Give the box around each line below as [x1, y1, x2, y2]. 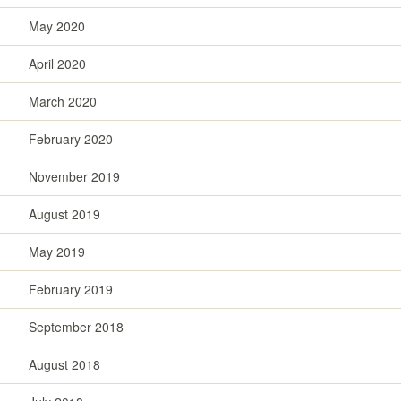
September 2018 [29, 317, 124, 336]
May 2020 [29, 16, 85, 35]
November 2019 [29, 166, 120, 185]
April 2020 [29, 54, 86, 73]
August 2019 [29, 204, 100, 223]
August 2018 [29, 354, 100, 373]
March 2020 [29, 91, 97, 110]
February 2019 [29, 279, 113, 298]
